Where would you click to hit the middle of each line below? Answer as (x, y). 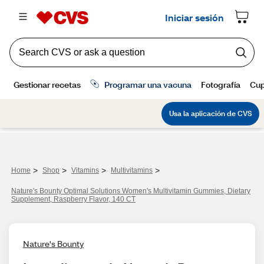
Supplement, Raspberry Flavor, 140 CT (73, 199)
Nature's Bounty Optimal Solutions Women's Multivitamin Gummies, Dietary (131, 191)
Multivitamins (132, 170)
